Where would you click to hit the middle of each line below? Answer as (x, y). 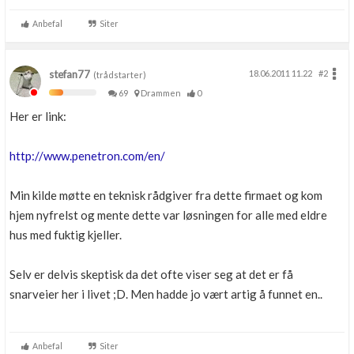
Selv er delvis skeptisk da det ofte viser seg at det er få (151, 274)
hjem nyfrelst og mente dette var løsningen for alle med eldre (168, 215)
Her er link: (38, 116)
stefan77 (70, 74)
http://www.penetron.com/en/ (87, 156)
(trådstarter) (118, 75)
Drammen (162, 93)
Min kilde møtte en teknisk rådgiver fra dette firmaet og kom (166, 195)
